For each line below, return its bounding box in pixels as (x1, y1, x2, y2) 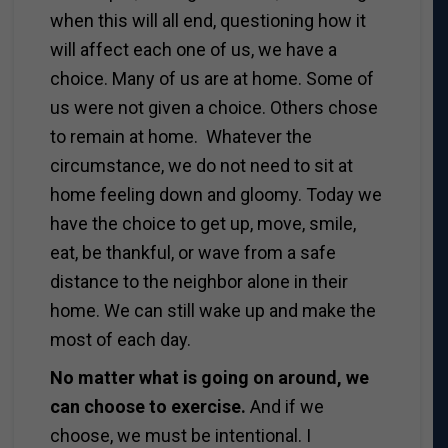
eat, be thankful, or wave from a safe (49, 241, 336, 263)
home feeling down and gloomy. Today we (49, 183, 382, 205)
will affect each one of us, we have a (49, 38, 337, 60)
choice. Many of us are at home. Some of (49, 67, 374, 89)
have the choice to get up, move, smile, (49, 212, 356, 234)
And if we (245, 395, 324, 417)
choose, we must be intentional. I (49, 424, 311, 446)
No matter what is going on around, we (49, 366, 369, 388)
